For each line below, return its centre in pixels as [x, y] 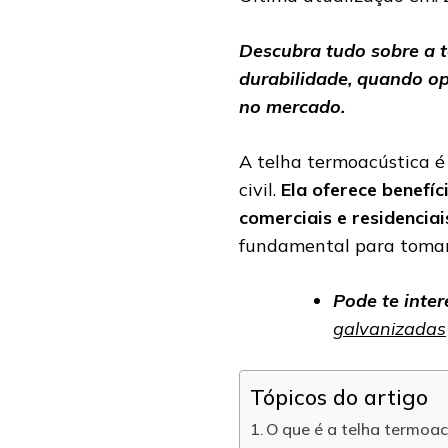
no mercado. [292, 107]
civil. [260, 190]
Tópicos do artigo [339, 397]
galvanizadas [389, 329]
